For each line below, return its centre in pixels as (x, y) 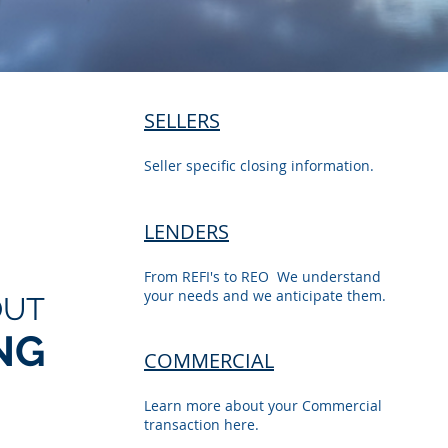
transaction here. (201, 424)
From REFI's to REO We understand (262, 276)
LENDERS (186, 231)
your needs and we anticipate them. (265, 295)
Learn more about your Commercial (263, 405)
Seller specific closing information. (259, 165)
